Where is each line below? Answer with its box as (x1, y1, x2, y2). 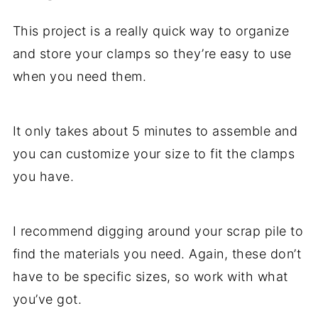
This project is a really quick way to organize (12, 23, 290, 38)
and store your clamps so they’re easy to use (12, 46, 292, 61)
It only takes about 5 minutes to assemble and (12, 124, 298, 138)
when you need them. (12, 69, 147, 84)
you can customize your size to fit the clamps (12, 146, 295, 161)
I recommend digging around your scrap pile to (12, 224, 304, 238)
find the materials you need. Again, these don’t (12, 246, 302, 261)
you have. (12, 169, 75, 184)
